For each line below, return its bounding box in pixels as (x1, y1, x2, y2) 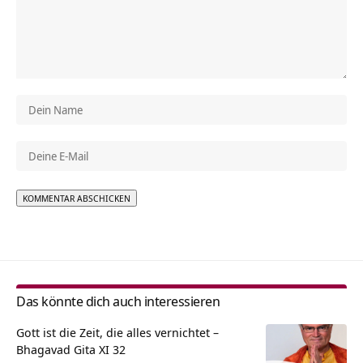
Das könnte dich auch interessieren (16, 291, 220, 310)
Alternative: (16, 208, 79, 225)
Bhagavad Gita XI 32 (16, 340, 126, 357)
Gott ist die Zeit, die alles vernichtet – (16, 323, 219, 340)
